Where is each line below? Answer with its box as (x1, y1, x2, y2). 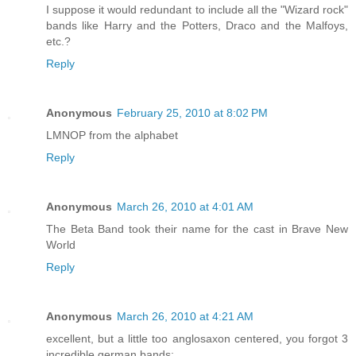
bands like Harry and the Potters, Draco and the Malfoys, (46, 19, 348, 33)
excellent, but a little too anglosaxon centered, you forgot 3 (46, 332, 348, 346)
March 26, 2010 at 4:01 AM (117, 200, 253, 214)
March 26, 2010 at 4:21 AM (117, 310, 253, 323)
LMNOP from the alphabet (46, 129, 178, 142)
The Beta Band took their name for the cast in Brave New (46, 222, 348, 236)
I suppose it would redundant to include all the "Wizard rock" (46, 3, 348, 17)
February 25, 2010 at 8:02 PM (117, 106, 268, 120)
